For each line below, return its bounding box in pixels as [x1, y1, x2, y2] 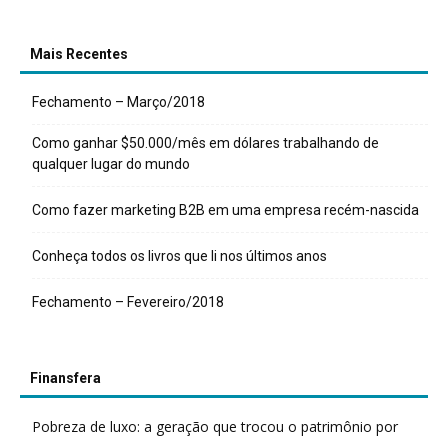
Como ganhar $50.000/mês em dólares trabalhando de [32, 135, 379, 151]
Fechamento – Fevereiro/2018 [32, 294, 224, 310]
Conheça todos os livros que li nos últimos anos [32, 248, 327, 264]
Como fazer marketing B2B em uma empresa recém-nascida [32, 202, 419, 218]
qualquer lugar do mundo [32, 156, 190, 172]
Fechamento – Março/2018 [32, 94, 205, 110]
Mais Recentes [30, 46, 128, 62]
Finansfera [30, 370, 101, 386]
